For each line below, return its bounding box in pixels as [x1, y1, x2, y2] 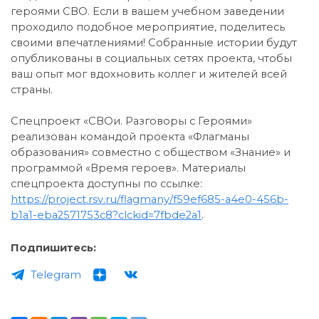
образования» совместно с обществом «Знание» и [11, 145, 291, 159]
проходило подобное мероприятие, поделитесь [11, 20, 285, 33]
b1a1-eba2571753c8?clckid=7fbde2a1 [11, 208, 202, 221]
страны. [11, 83, 53, 96]
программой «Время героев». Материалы [11, 161, 246, 174]
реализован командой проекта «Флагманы [11, 130, 249, 143]
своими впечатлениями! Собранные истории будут [11, 36, 297, 49]
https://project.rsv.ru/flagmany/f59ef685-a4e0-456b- [11, 192, 288, 206]
